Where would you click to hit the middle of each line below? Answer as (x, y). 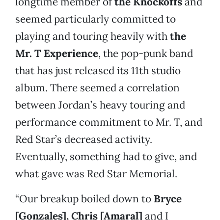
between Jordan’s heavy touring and (100, 105)
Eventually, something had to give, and (106, 157)
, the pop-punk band (146, 54)
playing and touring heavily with (93, 36)
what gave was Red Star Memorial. (96, 174)
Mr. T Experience (57, 54)
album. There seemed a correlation (97, 88)
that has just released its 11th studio (98, 71)
